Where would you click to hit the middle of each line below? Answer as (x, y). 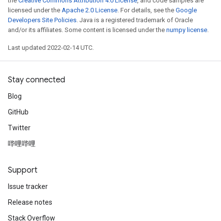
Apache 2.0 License (90, 10)
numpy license (187, 30)
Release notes (30, 202)
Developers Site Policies (42, 20)
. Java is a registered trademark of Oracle (135, 20)
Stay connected (37, 80)
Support (23, 170)
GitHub (18, 112)
